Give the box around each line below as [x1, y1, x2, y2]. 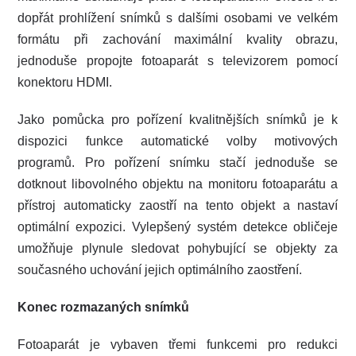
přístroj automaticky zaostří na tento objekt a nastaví [17, 199, 339, 213]
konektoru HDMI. [17, 75, 113, 90]
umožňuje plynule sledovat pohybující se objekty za [17, 242, 339, 256]
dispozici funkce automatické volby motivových [17, 134, 339, 149]
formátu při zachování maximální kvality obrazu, [17, 33, 339, 47]
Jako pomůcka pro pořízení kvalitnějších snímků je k [17, 113, 339, 127]
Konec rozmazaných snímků [17, 300, 190, 315]
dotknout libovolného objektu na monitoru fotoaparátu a [17, 177, 339, 192]
